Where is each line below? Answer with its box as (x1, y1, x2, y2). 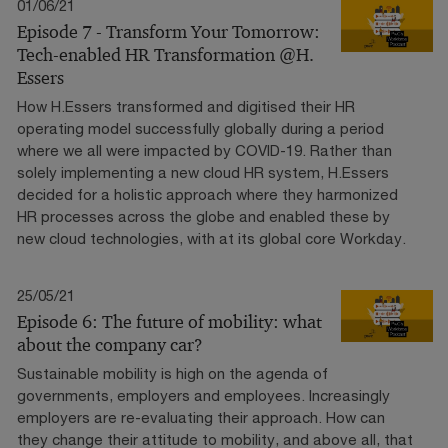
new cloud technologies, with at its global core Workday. (17, 228, 406, 247)
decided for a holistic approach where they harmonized (17, 184, 398, 203)
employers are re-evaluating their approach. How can (17, 407, 385, 426)
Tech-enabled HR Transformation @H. (17, 43, 314, 66)
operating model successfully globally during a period (17, 118, 384, 137)
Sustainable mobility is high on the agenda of (17, 363, 328, 382)
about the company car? (17, 333, 203, 356)
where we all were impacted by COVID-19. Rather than (17, 140, 392, 159)
